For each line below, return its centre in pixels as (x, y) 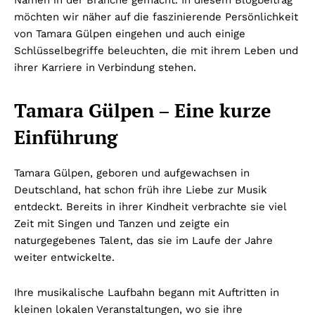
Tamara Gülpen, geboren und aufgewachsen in (132, 173)
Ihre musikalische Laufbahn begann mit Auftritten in (147, 293)
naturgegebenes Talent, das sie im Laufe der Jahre (143, 241)
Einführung (66, 137)
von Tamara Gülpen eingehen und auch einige (130, 34)
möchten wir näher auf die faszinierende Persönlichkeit (156, 17)
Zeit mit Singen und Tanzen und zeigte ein (122, 224)
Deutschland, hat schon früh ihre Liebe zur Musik (141, 190)
